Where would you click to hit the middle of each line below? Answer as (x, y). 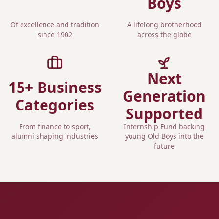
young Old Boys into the (164, 136)
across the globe (164, 34)
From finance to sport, (55, 126)
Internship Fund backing (164, 126)
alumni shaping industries (55, 136)
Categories (55, 105)
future (164, 146)
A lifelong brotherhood (164, 25)
